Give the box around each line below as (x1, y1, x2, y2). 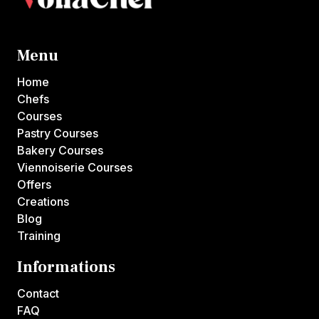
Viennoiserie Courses (17, 160, 132, 175)
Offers (17, 177, 51, 192)
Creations (17, 194, 69, 209)
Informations (17, 257, 115, 278)
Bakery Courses (17, 143, 103, 158)
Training (17, 229, 61, 244)
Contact (17, 286, 59, 301)
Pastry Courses (17, 126, 98, 141)
